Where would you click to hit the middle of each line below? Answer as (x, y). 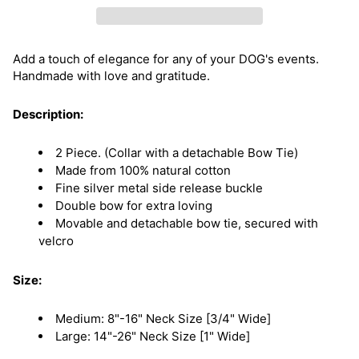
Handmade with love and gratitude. (113, 76)
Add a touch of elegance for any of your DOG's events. (166, 59)
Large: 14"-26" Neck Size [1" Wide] (153, 336)
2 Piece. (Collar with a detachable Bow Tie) (177, 153)
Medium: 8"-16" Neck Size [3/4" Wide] (163, 319)
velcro (56, 241)
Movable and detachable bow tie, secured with (187, 223)
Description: (48, 114)
